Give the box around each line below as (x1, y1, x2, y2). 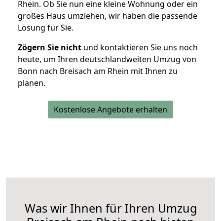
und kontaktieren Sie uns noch (81, 42, 198, 53)
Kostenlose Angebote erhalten (54, 104, 167, 115)
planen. (18, 77, 45, 89)
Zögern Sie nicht (18, 42, 81, 53)
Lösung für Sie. (18, 22, 74, 34)
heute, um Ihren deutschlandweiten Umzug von (18, 54, 196, 65)
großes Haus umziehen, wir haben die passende (18, 10, 197, 22)
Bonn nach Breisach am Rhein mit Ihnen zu (18, 66, 178, 77)
